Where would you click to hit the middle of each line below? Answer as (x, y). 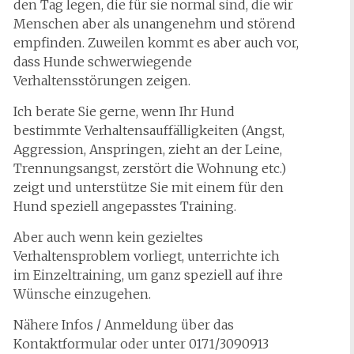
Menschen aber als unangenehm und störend (155, 24)
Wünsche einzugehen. (83, 294)
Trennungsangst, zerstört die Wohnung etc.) (150, 168)
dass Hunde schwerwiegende (103, 62)
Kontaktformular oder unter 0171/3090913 (141, 344)
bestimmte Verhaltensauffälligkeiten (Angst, (149, 130)
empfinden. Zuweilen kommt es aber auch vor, (156, 43)
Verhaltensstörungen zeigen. (102, 81)
